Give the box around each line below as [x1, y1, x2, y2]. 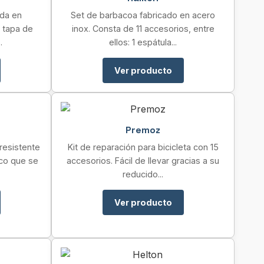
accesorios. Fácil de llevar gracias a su [67, 156, 219, 166]
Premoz [126, 124, 160, 136]
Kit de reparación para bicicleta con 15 [67, 142, 219, 152]
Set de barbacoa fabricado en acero [71, 10, 215, 20]
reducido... [123, 169, 163, 179]
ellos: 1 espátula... [109, 37, 177, 47]
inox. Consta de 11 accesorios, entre [71, 24, 214, 34]
